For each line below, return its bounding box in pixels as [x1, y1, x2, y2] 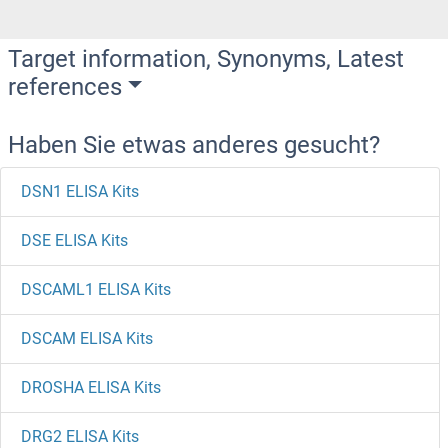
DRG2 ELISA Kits [21, 426, 139, 446]
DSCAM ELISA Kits [21, 328, 153, 348]
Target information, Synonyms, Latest [8, 44, 404, 73]
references [8, 72, 122, 101]
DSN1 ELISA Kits [21, 181, 139, 201]
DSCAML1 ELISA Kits [21, 279, 171, 299]
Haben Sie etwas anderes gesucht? [8, 130, 380, 159]
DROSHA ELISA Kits [21, 377, 161, 397]
